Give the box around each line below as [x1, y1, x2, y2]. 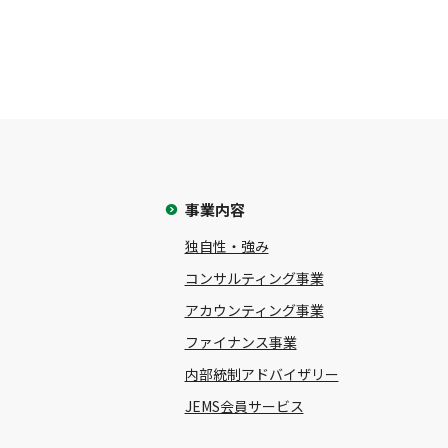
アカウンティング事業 [184, 300, 324, 321]
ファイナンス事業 [184, 332, 297, 353]
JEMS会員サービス [184, 396, 304, 417]
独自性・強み [184, 236, 269, 257]
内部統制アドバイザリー [184, 364, 339, 385]
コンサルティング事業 [184, 268, 324, 289]
